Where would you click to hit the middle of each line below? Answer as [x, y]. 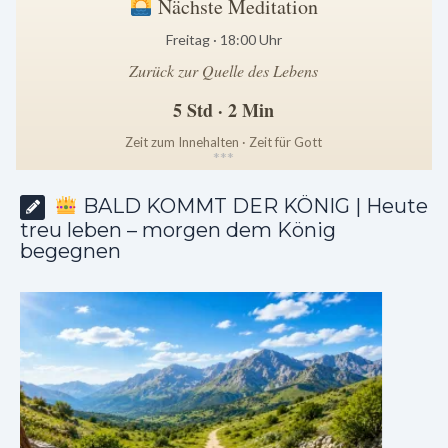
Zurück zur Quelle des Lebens [224, 71]
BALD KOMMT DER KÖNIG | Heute [252, 206]
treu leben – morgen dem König [178, 230]
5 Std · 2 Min [224, 110]
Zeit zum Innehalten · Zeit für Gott [224, 142]
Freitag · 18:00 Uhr [223, 40]
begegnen [70, 251]
